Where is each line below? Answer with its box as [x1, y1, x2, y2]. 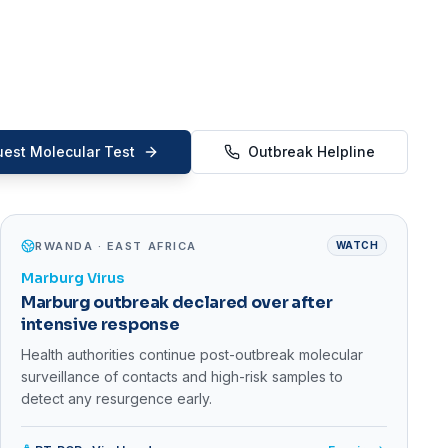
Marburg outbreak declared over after [21, 292, 333, 314]
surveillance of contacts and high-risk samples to [21, 368, 343, 386]
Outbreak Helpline [248, 143, 375, 161]
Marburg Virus [21, 269, 124, 288]
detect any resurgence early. [21, 390, 212, 408]
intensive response [21, 314, 180, 336]
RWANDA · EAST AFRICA [35, 238, 197, 253]
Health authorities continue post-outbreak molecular [21, 346, 363, 364]
